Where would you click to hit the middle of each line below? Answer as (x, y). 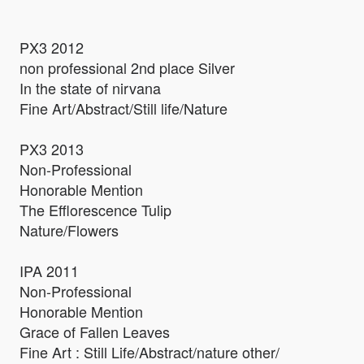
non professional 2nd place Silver (127, 68)
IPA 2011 (49, 271)
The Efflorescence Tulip (95, 210)
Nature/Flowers (69, 230)
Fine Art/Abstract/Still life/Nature (123, 108)
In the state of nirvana (90, 88)
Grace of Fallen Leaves (95, 332)
